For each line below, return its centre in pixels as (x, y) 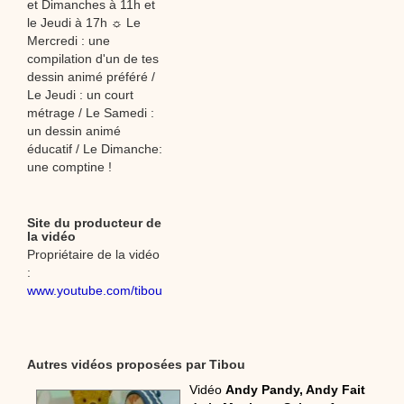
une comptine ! (69, 166)
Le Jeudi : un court (80, 94)
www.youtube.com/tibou (95, 290)
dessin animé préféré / (91, 76)
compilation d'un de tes (93, 58)
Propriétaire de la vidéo (93, 254)
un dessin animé (74, 130)
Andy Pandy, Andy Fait (295, 389)
